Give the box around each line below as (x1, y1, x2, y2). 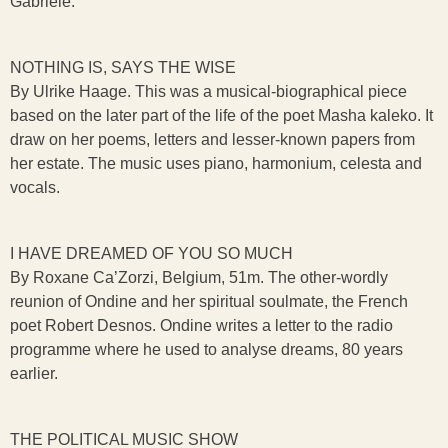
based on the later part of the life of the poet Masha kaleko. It (10, 107, 433, 124)
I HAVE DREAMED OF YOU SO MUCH (10, 245, 293, 262)
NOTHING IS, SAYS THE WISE (10, 59, 236, 76)
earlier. (10, 365, 58, 382)
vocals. (10, 179, 60, 196)
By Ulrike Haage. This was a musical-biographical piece (10, 83, 407, 100)
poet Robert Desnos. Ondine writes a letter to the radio (10, 317, 393, 334)
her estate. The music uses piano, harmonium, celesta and (10, 155, 422, 172)
